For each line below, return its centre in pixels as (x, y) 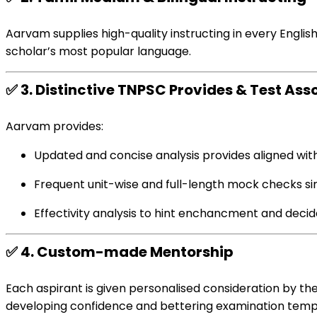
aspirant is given (81, 288)
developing (36, 306)
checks (282, 184)
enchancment (218, 213)
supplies (76, 34)
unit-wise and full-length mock (173, 184)
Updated (58, 155)
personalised (165, 288)
